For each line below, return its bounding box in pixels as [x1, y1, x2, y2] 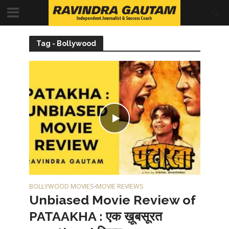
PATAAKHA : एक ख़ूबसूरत [29, 209, 162, 224]
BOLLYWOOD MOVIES [29, 182, 94, 191]
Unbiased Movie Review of [29, 192, 195, 208]
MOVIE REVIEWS [96, 182, 144, 191]
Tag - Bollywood [36, 39, 96, 48]
